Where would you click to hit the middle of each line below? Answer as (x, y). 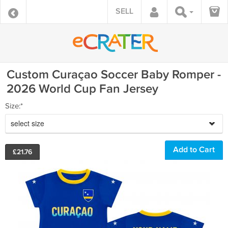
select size (27, 123)
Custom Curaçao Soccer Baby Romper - (114, 75)
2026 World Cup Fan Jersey (82, 89)
